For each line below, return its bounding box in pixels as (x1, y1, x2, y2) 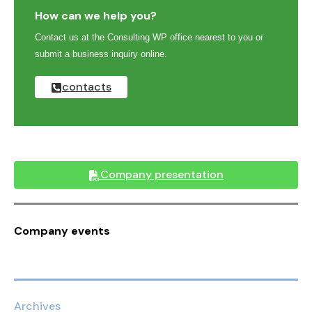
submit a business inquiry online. (35, 49, 167, 60)
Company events (14, 224, 110, 239)
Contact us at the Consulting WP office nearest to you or (35, 32, 263, 43)
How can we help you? (35, 8, 157, 24)
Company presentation (100, 167, 224, 182)
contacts (62, 79, 111, 95)
